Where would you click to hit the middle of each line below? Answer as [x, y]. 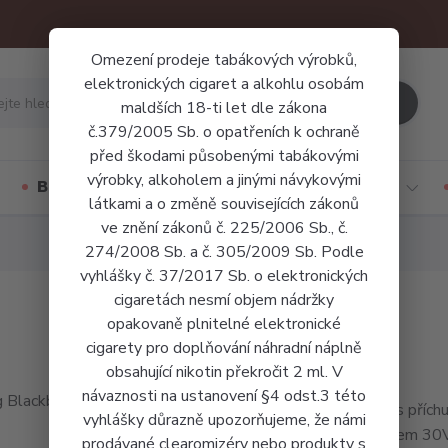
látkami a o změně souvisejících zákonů [224, 204]
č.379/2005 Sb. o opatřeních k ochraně [224, 132]
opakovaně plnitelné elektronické [224, 324]
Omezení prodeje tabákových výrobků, [224, 60]
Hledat [353, 102]
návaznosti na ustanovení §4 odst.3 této [224, 396]
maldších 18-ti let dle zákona [224, 108]
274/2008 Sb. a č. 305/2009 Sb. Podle [224, 252]
